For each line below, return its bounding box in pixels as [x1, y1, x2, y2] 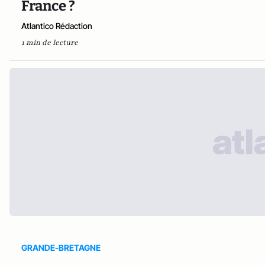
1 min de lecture [21, 38, 78, 48]
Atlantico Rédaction [21, 21, 92, 31]
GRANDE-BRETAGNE [21, 243, 101, 253]
